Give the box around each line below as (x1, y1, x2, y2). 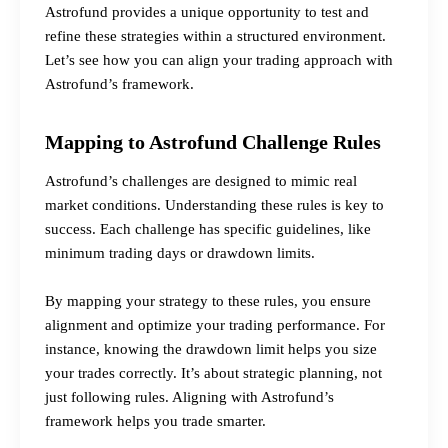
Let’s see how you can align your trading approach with (45, 52, 393, 69)
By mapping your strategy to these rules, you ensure (45, 293, 371, 310)
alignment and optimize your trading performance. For (45, 317, 385, 334)
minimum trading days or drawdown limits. (45, 245, 315, 262)
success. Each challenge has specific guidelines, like (45, 221, 371, 238)
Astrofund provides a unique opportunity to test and (45, 4, 369, 21)
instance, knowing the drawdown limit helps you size (45, 341, 377, 358)
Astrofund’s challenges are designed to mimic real (45, 173, 357, 190)
